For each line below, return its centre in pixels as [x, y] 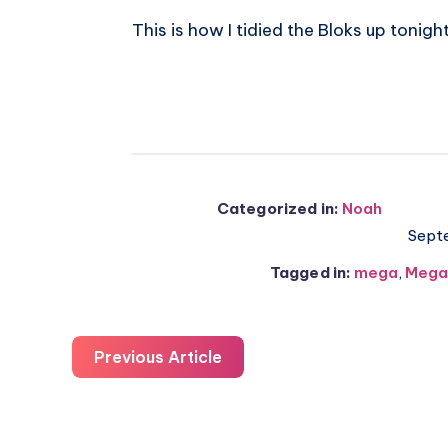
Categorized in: [278, 209]
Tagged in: [310, 273]
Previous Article [158, 357]
